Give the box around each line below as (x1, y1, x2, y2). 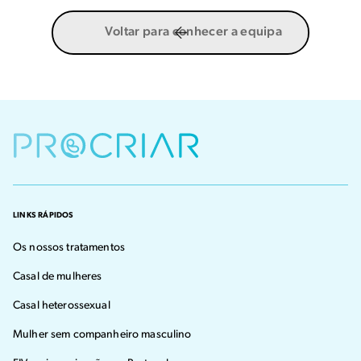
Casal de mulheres (13, 270, 102, 283)
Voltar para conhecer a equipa (104, 25, 283, 39)
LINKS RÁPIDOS (13, 210, 74, 220)
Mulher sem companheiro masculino (13, 328, 192, 341)
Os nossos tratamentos (13, 241, 125, 254)
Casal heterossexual (13, 299, 110, 312)
